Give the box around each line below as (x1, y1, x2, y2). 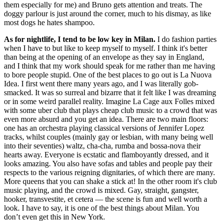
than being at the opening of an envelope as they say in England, (4, 52, 204, 61)
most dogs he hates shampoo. (4, 18, 95, 27)
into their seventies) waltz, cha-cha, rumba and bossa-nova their (4, 141, 201, 150)
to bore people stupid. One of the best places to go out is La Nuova (4, 70, 212, 79)
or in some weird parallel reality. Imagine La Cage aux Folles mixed (4, 97, 215, 106)
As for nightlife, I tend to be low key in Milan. (4, 35, 155, 43)
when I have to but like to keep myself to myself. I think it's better (4, 43, 207, 52)
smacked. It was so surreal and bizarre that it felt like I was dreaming (4, 88, 216, 97)
